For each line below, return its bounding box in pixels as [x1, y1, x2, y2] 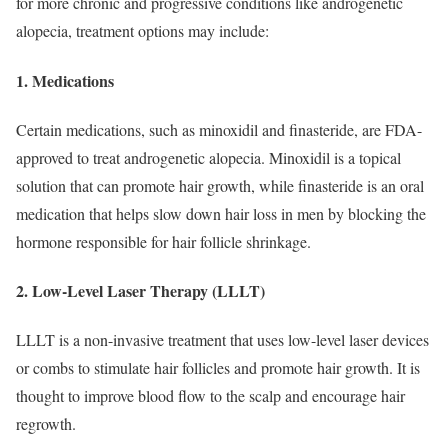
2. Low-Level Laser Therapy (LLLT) [16, 279, 265, 303]
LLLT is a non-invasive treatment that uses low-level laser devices [16, 329, 429, 351]
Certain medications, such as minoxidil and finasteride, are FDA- [16, 118, 422, 140]
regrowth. [16, 413, 76, 435]
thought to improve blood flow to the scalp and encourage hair [16, 385, 405, 407]
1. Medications [16, 68, 114, 92]
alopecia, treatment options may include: [16, 20, 269, 42]
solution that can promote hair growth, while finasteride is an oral [16, 174, 424, 196]
